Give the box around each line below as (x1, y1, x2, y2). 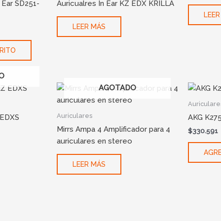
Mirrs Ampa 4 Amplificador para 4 (56, 124, 170, 134)
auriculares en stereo (56, 136, 132, 146)
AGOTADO (98, 83, 136, 92)
